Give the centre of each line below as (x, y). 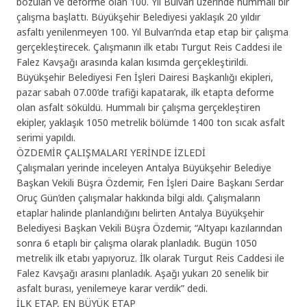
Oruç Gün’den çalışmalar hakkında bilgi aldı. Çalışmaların (139, 198)
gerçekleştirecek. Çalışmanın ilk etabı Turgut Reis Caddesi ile (150, 47)
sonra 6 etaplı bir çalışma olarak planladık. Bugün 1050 (137, 243)
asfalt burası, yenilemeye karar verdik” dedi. (115, 288)
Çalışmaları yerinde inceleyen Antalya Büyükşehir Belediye (144, 168)
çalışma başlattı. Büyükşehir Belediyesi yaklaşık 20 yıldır (139, 17)
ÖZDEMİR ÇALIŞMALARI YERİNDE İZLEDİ (111, 153)
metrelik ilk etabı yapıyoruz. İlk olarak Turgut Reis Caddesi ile (151, 258)
